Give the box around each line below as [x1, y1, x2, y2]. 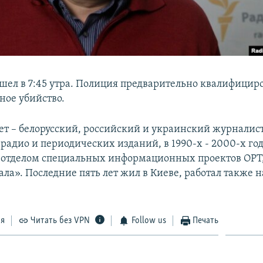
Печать [193, 215, 219, 225]
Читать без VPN [31, 215, 90, 225]
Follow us [131, 215, 166, 225]
